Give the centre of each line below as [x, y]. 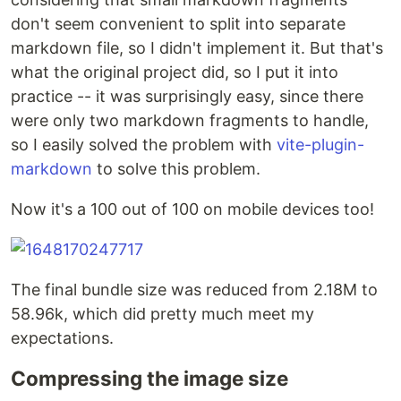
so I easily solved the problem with [144, 145]
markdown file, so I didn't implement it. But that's [197, 48]
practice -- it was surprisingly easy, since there [187, 96]
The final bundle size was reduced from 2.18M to [194, 290]
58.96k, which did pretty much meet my [162, 314]
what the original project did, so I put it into [175, 72]
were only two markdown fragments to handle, [190, 120]
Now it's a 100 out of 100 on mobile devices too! [192, 209]
